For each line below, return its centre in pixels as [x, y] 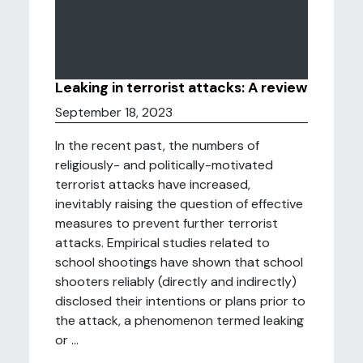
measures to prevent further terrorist [167, 223]
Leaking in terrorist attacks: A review [181, 88]
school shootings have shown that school [179, 262]
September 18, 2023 [114, 112]
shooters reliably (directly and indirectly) [176, 282]
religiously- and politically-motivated [164, 165]
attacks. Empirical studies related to [162, 243]
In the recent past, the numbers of [157, 145]
